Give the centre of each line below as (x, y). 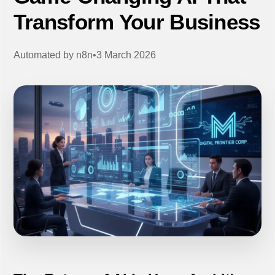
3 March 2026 (126, 55)
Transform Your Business (137, 22)
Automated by (45, 55)
